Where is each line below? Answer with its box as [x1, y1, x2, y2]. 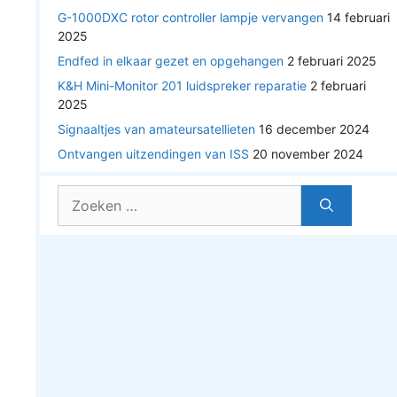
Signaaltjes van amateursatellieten [57, 121, 255, 136]
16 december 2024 [258, 121, 370, 136]
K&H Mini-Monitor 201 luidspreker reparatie [57, 78, 307, 93]
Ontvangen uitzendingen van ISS [57, 146, 249, 161]
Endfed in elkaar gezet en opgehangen [57, 53, 284, 68]
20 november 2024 [252, 146, 363, 161]
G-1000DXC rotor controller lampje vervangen [57, 10, 323, 25]
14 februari [326, 10, 390, 25]
